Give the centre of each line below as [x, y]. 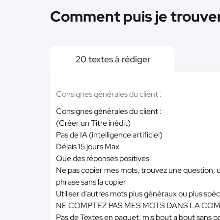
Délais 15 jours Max [88, 147]
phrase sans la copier [91, 182]
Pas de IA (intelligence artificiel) [109, 135]
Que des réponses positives [103, 158]
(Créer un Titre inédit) [93, 123]
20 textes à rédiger [112, 59]
